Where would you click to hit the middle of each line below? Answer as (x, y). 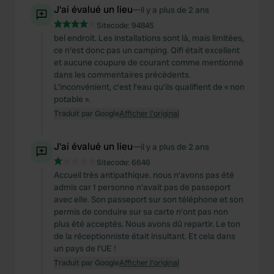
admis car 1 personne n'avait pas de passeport (142, 187)
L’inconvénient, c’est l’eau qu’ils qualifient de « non (149, 87)
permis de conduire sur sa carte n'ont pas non (141, 212)
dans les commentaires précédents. (122, 75)
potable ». (72, 99)
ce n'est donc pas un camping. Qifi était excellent (147, 50)
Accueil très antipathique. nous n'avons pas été (144, 175)
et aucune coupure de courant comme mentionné (149, 62)
